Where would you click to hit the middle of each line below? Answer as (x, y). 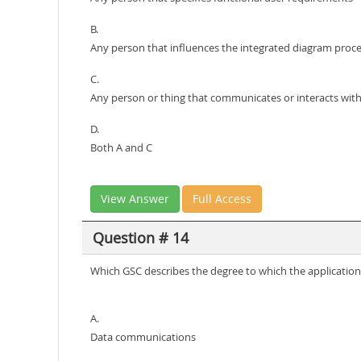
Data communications (143, 337)
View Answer (135, 199)
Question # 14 (140, 237)
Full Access (222, 199)
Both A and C (121, 147)
